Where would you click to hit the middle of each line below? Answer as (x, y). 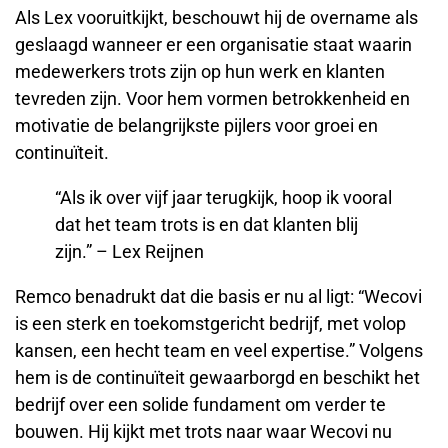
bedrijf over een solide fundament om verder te (200, 404)
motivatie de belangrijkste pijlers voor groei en (196, 125)
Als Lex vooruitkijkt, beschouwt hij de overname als (216, 17)
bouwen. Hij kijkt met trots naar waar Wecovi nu (203, 431)
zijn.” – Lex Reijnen (129, 251)
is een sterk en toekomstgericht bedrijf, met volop (210, 323)
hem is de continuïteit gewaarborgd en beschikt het (217, 377)
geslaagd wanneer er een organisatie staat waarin (213, 44)
